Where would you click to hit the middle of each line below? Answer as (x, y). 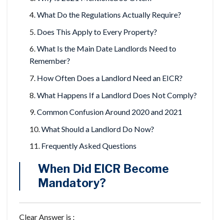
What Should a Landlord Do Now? (97, 129)
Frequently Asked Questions (89, 146)
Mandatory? (72, 183)
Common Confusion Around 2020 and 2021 (109, 112)
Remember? (50, 61)
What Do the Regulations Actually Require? (109, 15)
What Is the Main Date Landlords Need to (106, 49)
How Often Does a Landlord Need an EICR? (110, 78)
